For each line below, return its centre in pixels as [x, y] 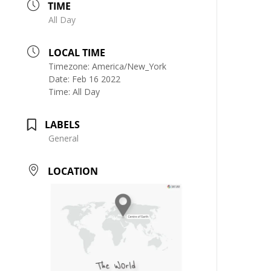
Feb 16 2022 [96, 79]
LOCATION [73, 171]
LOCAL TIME [77, 52]
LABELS [63, 124]
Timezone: [70, 66]
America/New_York [129, 66]
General [64, 138]
